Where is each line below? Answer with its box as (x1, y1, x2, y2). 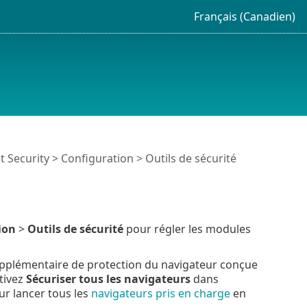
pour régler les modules (123, 221, 251, 236)
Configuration (60, 151, 134, 167)
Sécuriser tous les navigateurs (25, 271, 191, 286)
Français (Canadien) (193, 8, 295, 24)
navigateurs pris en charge (90, 285, 230, 301)
